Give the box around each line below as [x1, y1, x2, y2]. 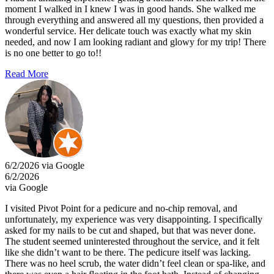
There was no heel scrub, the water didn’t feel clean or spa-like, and [5, 257, 265, 268]
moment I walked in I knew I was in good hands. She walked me [5, 3, 256, 14]
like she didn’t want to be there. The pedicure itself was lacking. [5, 246, 251, 257]
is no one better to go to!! [5, 47, 102, 58]
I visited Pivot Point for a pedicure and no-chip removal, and [5, 202, 237, 213]
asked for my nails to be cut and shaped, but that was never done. [5, 224, 256, 235]
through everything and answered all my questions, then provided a [5, 14, 264, 25]
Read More [5, 68, 48, 79]
